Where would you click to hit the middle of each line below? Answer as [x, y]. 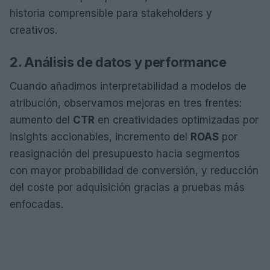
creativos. [33, 30]
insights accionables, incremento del [100, 137]
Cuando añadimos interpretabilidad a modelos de [128, 86]
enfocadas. [36, 204]
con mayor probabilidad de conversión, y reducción [134, 170]
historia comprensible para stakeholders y [111, 13]
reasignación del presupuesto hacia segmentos [125, 153]
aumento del [41, 120]
